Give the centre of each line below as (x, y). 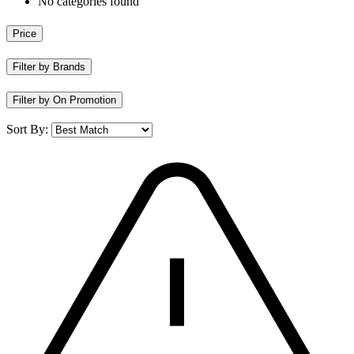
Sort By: (27, 130)
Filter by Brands (49, 66)
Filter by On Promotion (64, 100)
